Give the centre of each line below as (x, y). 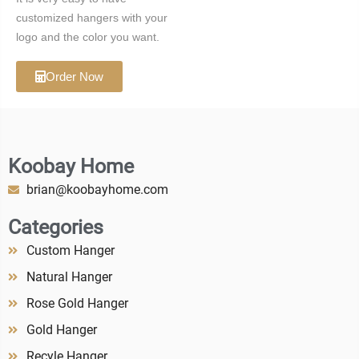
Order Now (75, 77)
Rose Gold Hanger (77, 304)
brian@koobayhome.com (97, 190)
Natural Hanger (69, 277)
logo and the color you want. (88, 37)
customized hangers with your (92, 18)
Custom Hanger (70, 251)
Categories (56, 228)
